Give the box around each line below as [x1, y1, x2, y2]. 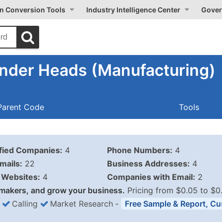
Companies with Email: [107, 172, 195, 182]
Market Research [50, 199, 113, 209]
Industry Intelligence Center [86, 5, 180, 14]
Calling [12, 199, 38, 209]
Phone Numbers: [107, 145, 172, 155]
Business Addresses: [107, 159, 190, 168]
